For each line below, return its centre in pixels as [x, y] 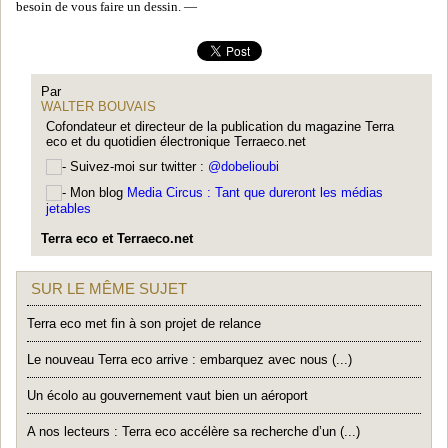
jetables [68, 208]
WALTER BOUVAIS [98, 106]
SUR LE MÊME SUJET [108, 288]
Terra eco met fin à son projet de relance [144, 324]
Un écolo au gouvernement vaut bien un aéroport [167, 396]
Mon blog [96, 192]
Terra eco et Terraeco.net [117, 238]
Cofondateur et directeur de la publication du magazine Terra [220, 126]
